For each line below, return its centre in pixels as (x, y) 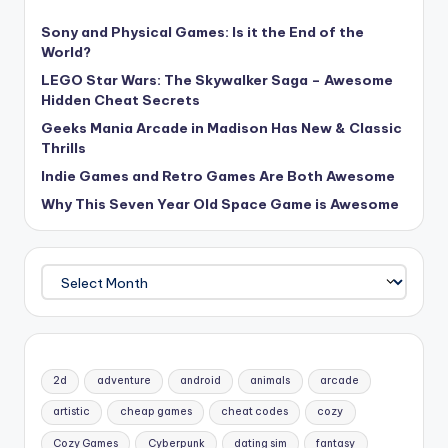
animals (270, 381)
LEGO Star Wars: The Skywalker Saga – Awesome (217, 79)
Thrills (63, 147)
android (200, 381)
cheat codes (254, 412)
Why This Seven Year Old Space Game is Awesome (220, 203)
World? (66, 51)
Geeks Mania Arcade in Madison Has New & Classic (221, 127)
